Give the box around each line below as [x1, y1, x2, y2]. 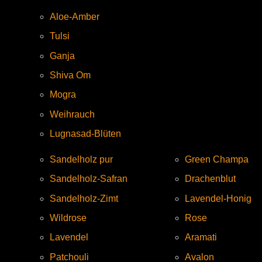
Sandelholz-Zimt [50, 193, 118, 204]
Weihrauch [50, 109, 95, 119]
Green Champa [185, 154, 249, 164]
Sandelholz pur [50, 154, 113, 164]
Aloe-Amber [50, 11, 99, 22]
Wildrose [50, 213, 87, 223]
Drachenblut [185, 174, 236, 184]
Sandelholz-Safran [50, 174, 127, 184]
